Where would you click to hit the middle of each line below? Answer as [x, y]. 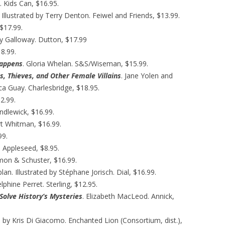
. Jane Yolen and [147, 76]
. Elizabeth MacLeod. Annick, [128, 196]
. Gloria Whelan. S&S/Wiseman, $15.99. [85, 64]
